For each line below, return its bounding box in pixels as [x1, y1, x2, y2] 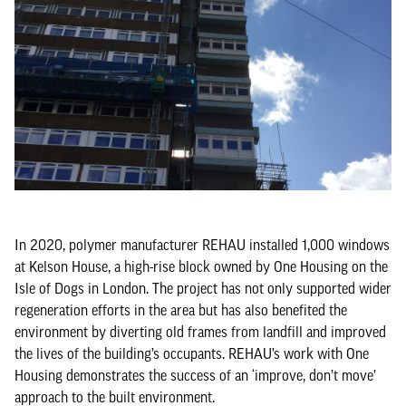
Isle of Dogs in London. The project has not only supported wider [14, 280, 391, 296]
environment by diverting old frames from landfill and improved [14, 324, 386, 340]
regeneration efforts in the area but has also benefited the [14, 302, 347, 318]
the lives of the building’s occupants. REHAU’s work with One [14, 345, 369, 362]
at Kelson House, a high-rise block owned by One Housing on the [14, 258, 388, 275]
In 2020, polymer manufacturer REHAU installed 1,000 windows [14, 237, 390, 253]
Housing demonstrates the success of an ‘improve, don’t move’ [14, 367, 376, 383]
